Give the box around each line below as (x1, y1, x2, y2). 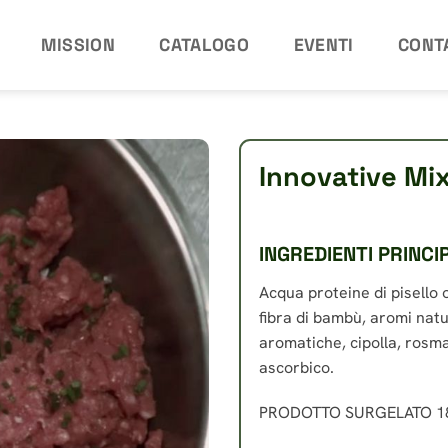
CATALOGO (159, 33, 250, 56)
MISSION (40, 33, 115, 56)
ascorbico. (259, 356, 334, 378)
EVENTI (293, 33, 354, 56)
